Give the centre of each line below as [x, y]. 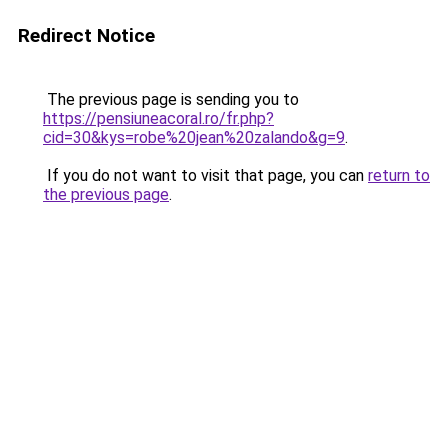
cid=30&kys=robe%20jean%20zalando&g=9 [194, 137]
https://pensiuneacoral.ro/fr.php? [158, 118]
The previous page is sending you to [171, 99]
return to [399, 175]
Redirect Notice [86, 35]
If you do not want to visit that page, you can [205, 175]
